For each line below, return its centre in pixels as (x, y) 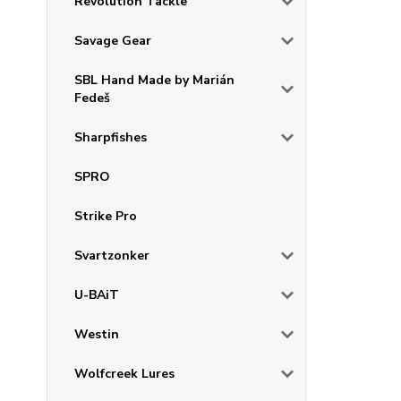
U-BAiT (97, 295)
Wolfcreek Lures (124, 374)
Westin (97, 335)
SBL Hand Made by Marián (154, 81)
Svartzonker (112, 256)
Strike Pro (106, 217)
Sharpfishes (111, 138)
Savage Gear (113, 41)
